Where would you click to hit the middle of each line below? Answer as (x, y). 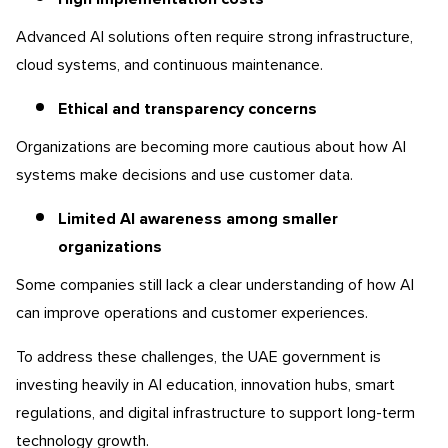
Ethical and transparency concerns (187, 108)
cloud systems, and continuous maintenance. (169, 64)
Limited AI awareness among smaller (198, 218)
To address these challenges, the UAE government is (198, 356)
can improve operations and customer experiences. (192, 312)
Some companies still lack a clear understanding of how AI (215, 284)
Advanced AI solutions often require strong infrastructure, (214, 36)
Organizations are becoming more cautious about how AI (211, 146)
